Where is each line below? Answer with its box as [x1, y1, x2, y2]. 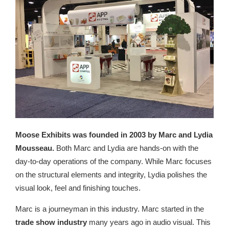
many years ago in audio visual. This [87, 218, 211, 227]
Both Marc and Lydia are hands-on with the [54, 144, 198, 153]
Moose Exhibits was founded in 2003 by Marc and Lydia [15, 130, 213, 140]
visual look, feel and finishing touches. [15, 184, 141, 193]
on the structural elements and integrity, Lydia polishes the [15, 170, 207, 179]
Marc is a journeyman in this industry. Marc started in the [15, 204, 204, 214]
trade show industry [15, 218, 87, 227]
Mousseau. [15, 144, 54, 153]
